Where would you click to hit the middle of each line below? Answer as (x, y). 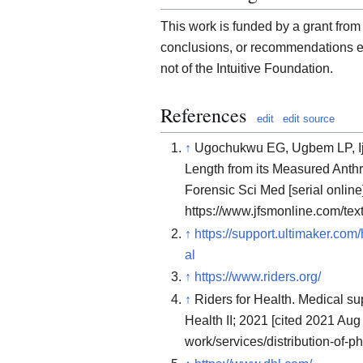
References (203, 115)
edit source (309, 119)
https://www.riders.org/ (258, 277)
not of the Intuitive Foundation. (247, 69)
